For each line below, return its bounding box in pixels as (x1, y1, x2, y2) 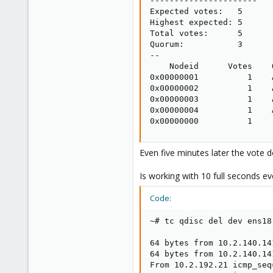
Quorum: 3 (150, 39, 243, 49)
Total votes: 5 (150, 28, 243, 38)
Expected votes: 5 (150, 6, 243, 16)
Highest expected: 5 (150, 17, 243, 27)
